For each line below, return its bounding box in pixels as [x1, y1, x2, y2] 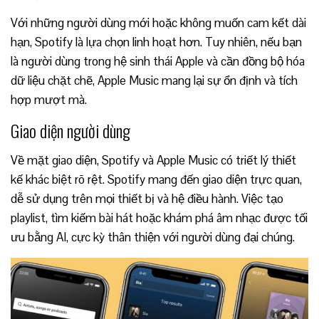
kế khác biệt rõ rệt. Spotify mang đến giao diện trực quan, [11, 171, 302, 187]
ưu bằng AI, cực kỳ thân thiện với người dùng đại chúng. [11, 229, 295, 245]
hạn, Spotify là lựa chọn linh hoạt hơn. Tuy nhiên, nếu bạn [11, 33, 302, 50]
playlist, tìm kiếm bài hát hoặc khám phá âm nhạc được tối [11, 209, 308, 226]
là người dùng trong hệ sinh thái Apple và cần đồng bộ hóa [11, 53, 305, 69]
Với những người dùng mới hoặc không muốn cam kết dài [11, 14, 306, 31]
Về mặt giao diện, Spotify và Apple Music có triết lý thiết [11, 152, 296, 168]
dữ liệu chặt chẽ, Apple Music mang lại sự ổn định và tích [11, 72, 298, 88]
